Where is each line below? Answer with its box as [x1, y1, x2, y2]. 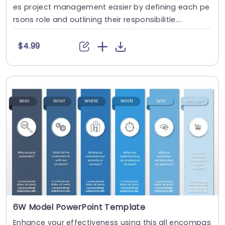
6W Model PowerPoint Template [13, 201, 145, 213]
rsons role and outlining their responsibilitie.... [13, 14, 182, 25]
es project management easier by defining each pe [13, 2, 210, 12]
